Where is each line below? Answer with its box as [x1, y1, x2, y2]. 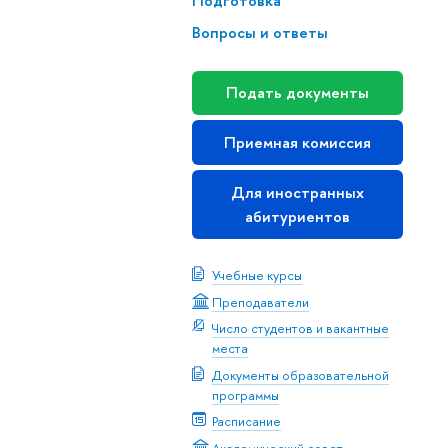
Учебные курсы [211, 266, 302, 285]
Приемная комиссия [223, 131, 371, 153]
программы [211, 385, 279, 404]
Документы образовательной [211, 365, 389, 384]
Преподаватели [211, 292, 309, 311]
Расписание [211, 412, 281, 431]
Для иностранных [230, 181, 364, 203]
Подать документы [225, 81, 369, 103]
